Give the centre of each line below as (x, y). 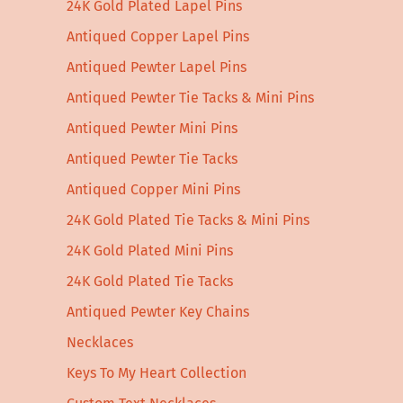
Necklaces (100, 343)
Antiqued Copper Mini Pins (153, 190)
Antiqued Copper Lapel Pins (158, 37)
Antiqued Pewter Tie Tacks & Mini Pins (190, 98)
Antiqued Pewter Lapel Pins (157, 67)
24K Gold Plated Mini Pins (150, 251)
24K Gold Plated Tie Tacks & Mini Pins (188, 220)
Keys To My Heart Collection (157, 373)
